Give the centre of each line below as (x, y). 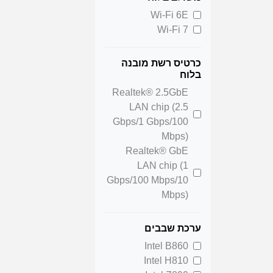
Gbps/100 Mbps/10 (147, 180)
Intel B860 (166, 246)
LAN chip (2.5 (159, 107)
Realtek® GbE (157, 151)
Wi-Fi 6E (169, 15)
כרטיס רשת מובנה (161, 63)
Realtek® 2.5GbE (150, 92)
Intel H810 (166, 260)
